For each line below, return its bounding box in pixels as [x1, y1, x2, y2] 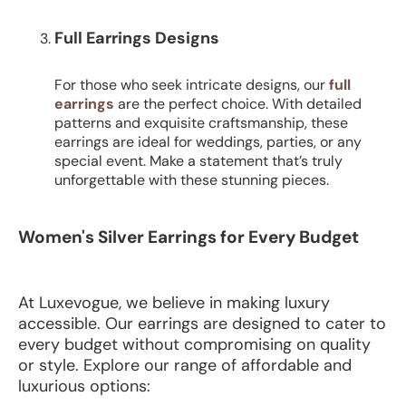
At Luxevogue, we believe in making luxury [18, 292, 330, 314]
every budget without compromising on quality [18, 333, 371, 356]
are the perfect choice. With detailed [114, 94, 362, 114]
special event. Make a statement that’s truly [54, 151, 343, 171]
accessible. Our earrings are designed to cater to [18, 313, 386, 335]
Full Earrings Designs [54, 27, 219, 50]
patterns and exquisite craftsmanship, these [54, 113, 348, 133]
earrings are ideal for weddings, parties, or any [54, 132, 362, 152]
